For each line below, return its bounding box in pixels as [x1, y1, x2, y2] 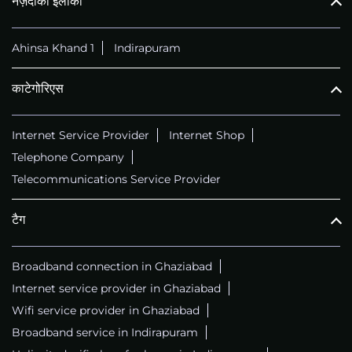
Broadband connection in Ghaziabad [12, 259, 212, 274]
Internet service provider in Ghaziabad [12, 281, 221, 296]
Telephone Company [12, 150, 124, 165]
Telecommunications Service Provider [12, 172, 221, 187]
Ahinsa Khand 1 [12, 41, 94, 56]
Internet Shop [169, 128, 244, 143]
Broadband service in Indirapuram [12, 325, 198, 340]
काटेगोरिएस [12, 81, 64, 97]
